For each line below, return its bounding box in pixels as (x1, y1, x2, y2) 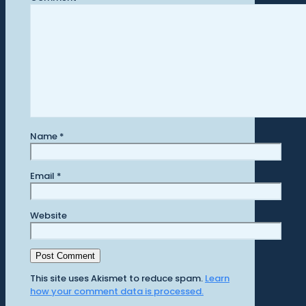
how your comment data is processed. (29, 284, 204, 298)
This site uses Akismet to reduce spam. (29, 271, 205, 285)
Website (29, 208, 67, 222)
